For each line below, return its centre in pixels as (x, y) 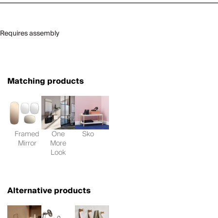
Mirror (27, 144)
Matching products (45, 81)
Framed (27, 134)
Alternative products (49, 191)
